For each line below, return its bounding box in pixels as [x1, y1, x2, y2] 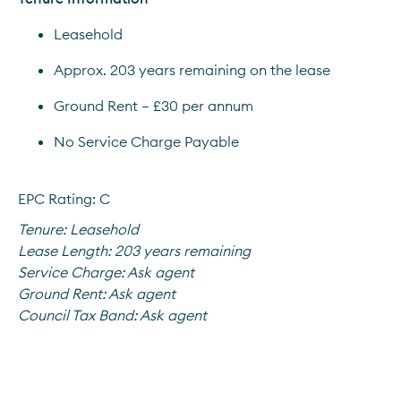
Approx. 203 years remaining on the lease [54, 61, 330, 79]
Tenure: [18, 220, 66, 238]
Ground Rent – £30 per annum [54, 97, 253, 115]
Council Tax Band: [18, 306, 140, 324]
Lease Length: [18, 242, 111, 260]
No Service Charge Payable [54, 132, 239, 150]
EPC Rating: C [18, 190, 110, 208]
